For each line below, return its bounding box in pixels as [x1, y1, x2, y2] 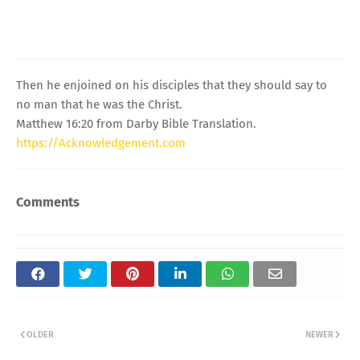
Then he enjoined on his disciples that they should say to [16, 77, 327, 92]
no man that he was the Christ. [16, 96, 182, 112]
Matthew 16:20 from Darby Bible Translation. [16, 116, 256, 131]
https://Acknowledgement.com [16, 135, 186, 150]
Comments [16, 194, 80, 210]
